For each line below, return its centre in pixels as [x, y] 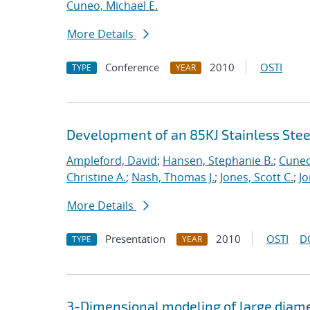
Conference [132, 67]
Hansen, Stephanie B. [218, 161]
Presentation [135, 239]
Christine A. [96, 177]
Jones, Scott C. [257, 177]
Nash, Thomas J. [173, 177]
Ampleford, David [112, 161]
